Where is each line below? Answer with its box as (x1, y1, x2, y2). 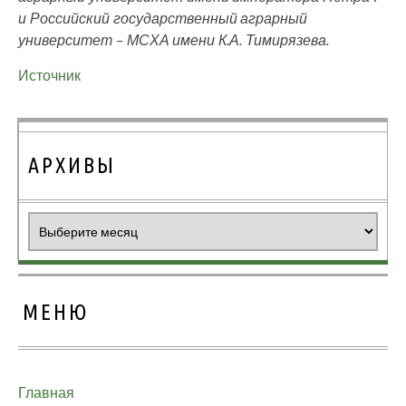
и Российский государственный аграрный (18, 8, 308, 26)
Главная (18, 383, 74, 401)
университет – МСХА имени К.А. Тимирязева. (18, 30, 329, 48)
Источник (18, 65, 81, 83)
